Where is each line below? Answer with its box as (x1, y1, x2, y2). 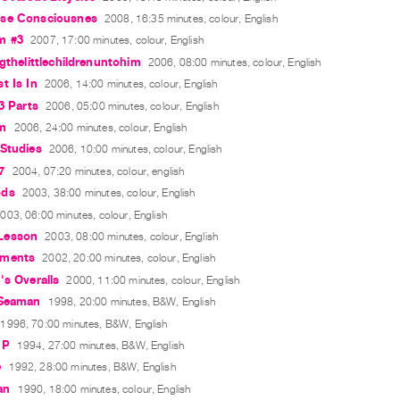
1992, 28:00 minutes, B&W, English (8, 361, 176, 374)
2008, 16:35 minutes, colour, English (104, 12, 278, 26)
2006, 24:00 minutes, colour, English (13, 121, 187, 134)
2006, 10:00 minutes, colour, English (48, 143, 222, 156)
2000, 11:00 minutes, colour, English (66, 273, 240, 287)
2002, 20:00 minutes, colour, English (42, 252, 216, 265)
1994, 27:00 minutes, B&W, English (16, 338, 185, 352)
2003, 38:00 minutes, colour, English (21, 187, 196, 200)
